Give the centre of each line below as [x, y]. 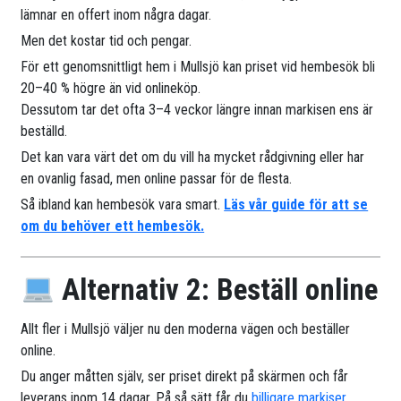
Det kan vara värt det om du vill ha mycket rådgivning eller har [193, 157]
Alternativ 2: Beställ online [216, 289]
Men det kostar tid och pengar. [107, 40]
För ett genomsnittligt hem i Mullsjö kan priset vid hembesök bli [198, 66]
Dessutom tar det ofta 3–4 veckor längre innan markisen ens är [197, 109]
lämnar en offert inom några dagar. [116, 14]
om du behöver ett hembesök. [113, 226]
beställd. [44, 131]
